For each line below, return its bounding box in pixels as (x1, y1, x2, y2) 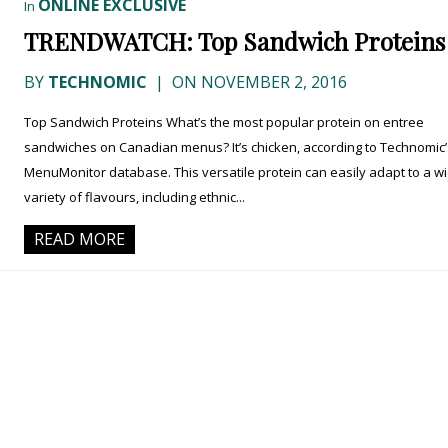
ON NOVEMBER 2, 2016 (168, 71, 347, 94)
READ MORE (34, 228, 125, 251)
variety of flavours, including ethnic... (24, 188, 245, 207)
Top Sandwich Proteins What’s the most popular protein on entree (24, 113, 424, 132)
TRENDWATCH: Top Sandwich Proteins (24, 25, 445, 58)
